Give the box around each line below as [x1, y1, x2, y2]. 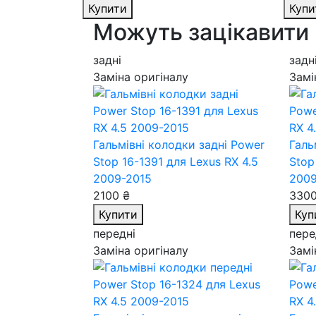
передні [93, 226, 135, 241]
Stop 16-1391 [93, 154, 166, 169]
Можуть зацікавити [93, 18, 309, 46]
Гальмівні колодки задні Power [93, 138, 265, 152]
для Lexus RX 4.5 [166, 154, 258, 169]
